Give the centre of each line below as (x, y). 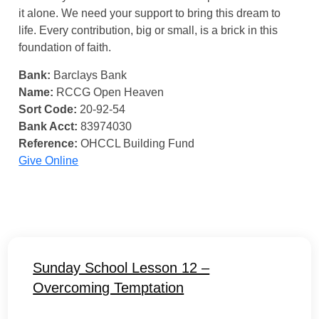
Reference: (48, 143)
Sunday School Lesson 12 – (121, 268)
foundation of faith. (65, 47)
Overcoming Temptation (109, 288)
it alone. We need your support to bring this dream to (150, 13)
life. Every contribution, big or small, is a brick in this (148, 30)
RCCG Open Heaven (109, 92)
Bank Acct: (48, 126)
